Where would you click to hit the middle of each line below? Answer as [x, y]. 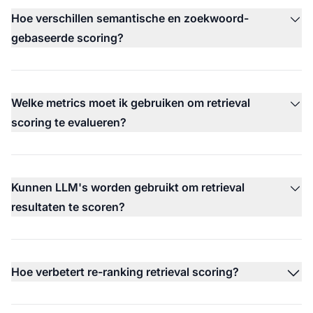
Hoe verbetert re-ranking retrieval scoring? [125, 271]
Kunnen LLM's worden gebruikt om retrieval [128, 187]
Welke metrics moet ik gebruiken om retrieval [131, 102]
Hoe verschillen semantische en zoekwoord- [130, 18]
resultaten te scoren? [68, 206]
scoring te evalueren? [69, 122]
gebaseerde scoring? [67, 37]
